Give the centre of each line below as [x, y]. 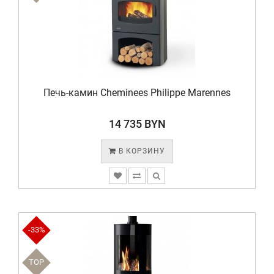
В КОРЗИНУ [141, 151]
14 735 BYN [137, 124]
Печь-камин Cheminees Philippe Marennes [137, 93]
